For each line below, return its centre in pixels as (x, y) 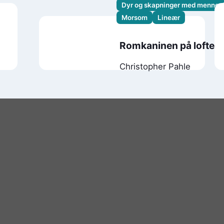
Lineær (169, 18)
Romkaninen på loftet (168, 46)
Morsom (135, 18)
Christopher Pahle (155, 66)
